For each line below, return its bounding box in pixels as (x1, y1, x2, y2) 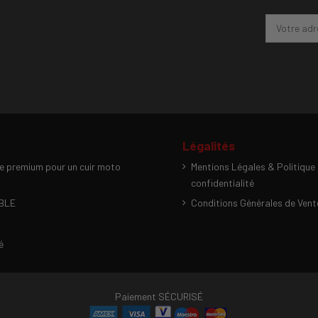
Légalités (182, 137, 235, 153)
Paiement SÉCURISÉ (115, 290, 203, 302)
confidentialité (190, 176, 254, 189)
